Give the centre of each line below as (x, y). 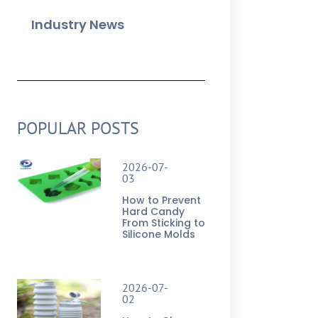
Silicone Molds (158, 235)
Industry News (78, 25)
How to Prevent (161, 201)
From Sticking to (163, 223)
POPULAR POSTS (78, 128)
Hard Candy (153, 212)
